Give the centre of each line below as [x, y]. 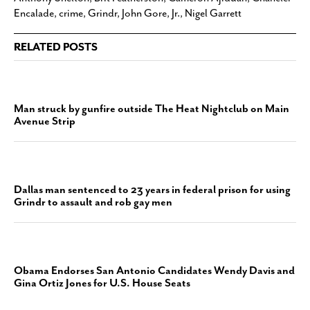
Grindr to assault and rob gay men [93, 202]
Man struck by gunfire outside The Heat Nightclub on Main [152, 109]
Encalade [34, 13]
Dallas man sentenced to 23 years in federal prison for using [152, 190]
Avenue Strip [45, 121]
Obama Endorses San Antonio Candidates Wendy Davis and [154, 271]
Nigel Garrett [213, 13]
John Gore [144, 13]
